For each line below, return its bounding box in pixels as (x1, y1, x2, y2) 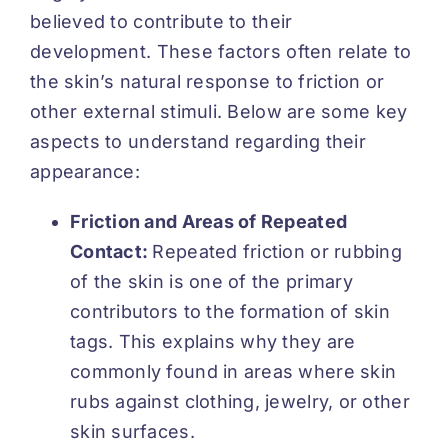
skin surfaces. (70, 420, 195, 442)
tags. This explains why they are (70, 330, 356, 352)
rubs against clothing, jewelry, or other (70, 390, 410, 412)
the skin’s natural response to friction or (30, 70, 385, 92)
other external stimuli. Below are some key (30, 100, 408, 122)
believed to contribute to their (30, 10, 293, 32)
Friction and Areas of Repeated (70, 210, 348, 232)
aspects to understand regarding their (30, 130, 366, 152)
